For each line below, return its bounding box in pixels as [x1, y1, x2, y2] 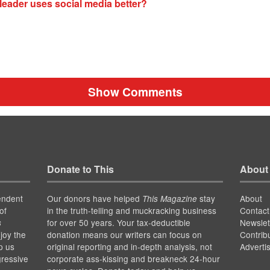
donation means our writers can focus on [46, 228, 202, 241]
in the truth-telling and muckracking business [46, 204, 216, 217]
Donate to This [46, 162, 114, 177]
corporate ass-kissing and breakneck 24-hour [46, 253, 220, 265]
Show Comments [87, 83, 183, 101]
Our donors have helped [46, 192, 142, 205]
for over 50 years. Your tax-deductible [46, 216, 190, 229]
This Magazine [142, 193, 197, 205]
